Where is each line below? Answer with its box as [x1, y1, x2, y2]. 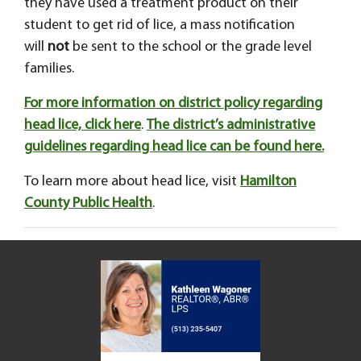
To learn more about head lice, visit [24, 173, 240, 189]
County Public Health [24, 195, 152, 211]
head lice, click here [24, 117, 141, 133]
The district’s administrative [147, 117, 315, 133]
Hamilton [240, 173, 297, 189]
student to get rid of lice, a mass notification [24, 17, 295, 33]
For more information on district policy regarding [24, 95, 322, 111]
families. [24, 60, 77, 77]
